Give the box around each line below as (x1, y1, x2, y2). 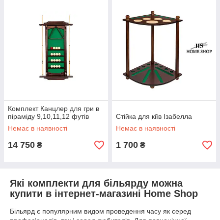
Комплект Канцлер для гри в (8, 105, 99, 112)
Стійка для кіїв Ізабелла (116, 112, 192, 120)
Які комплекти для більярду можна (10, 178, 183, 189)
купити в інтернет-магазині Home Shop (10, 188, 198, 199)
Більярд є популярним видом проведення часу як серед (10, 207, 191, 215)
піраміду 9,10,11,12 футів (8, 112, 89, 120)
